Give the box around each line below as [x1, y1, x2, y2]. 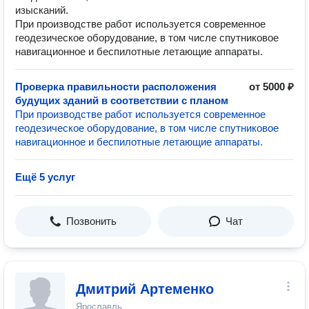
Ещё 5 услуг [15, 171, 75, 183]
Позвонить [66, 215, 117, 227]
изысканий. [15, 4, 68, 16]
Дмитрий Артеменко [76, 281, 214, 297]
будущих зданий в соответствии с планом [15, 94, 228, 106]
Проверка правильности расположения [15, 81, 217, 92]
